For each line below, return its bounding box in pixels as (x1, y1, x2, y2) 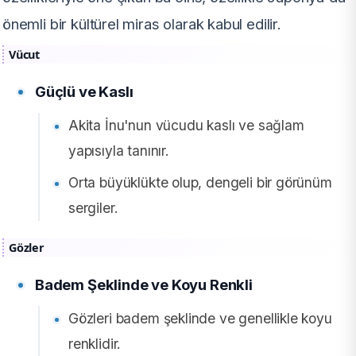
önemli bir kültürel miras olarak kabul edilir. (2, 15, 281, 33)
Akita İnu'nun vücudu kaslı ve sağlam (68, 117, 304, 134)
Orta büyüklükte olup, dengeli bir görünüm (68, 174, 332, 192)
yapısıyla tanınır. (68, 142, 169, 160)
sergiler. (68, 199, 118, 217)
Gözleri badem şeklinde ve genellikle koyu (68, 310, 332, 327)
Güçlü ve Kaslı (35, 83, 133, 101)
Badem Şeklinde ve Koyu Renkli (35, 276, 253, 294)
